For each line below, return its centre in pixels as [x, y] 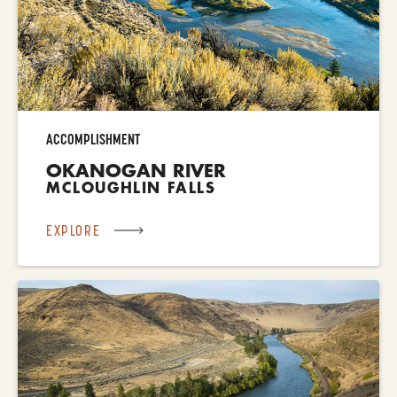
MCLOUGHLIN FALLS [131, 187]
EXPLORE [74, 230]
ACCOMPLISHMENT [93, 139]
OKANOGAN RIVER [136, 170]
